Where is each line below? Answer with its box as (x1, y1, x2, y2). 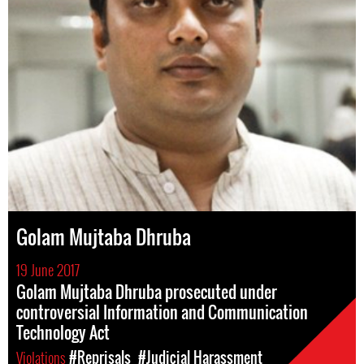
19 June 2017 (16, 259, 80, 280)
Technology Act (16, 320, 110, 344)
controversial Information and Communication (16, 300, 308, 324)
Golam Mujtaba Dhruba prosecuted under (16, 279, 277, 304)
